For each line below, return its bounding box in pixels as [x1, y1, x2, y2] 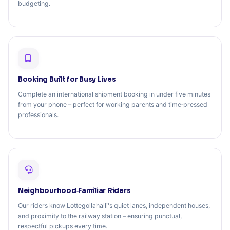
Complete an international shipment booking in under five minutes [18, 90, 210, 99]
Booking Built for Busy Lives [18, 74, 116, 84]
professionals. [18, 111, 59, 119]
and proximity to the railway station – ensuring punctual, [18, 212, 182, 220]
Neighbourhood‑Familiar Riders [18, 186, 131, 195]
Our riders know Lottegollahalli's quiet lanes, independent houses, [18, 202, 210, 210]
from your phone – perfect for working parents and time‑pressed [18, 101, 207, 109]
